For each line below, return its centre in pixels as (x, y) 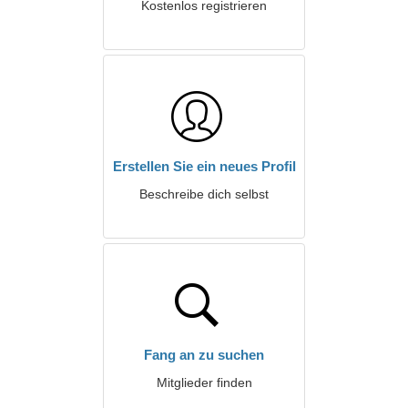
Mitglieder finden (204, 382)
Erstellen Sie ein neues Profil (204, 166)
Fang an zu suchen (204, 355)
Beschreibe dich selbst (204, 194)
